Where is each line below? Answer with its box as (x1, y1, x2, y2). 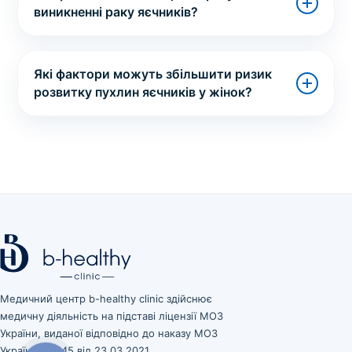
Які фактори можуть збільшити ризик (34, 65, 273, 82)
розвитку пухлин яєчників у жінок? (34, 83, 253, 100)
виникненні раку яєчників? (34, 3, 199, 20)
